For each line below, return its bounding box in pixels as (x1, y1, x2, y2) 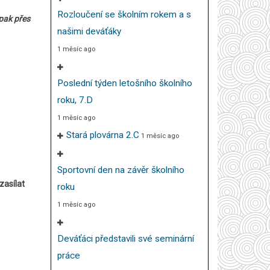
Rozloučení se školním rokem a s (57, 9, 191, 20)
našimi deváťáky (57, 26, 121, 37)
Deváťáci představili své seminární (57, 233, 194, 244)
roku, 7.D (57, 95, 93, 105)
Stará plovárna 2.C (66, 130, 139, 140)
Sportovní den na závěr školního (57, 165, 184, 175)
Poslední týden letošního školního (57, 78, 192, 89)
